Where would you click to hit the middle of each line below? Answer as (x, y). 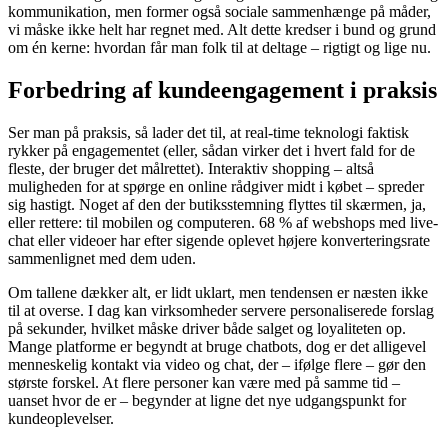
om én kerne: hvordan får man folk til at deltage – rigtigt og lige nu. (219, 48)
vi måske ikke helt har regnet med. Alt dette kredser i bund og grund (222, 30)
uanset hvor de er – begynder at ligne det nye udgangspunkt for (207, 401)
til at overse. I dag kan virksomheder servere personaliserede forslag (221, 311)
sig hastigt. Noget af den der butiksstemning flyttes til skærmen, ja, (217, 205)
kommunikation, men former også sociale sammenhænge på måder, (219, 12)
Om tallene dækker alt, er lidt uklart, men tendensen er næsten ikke (218, 293)
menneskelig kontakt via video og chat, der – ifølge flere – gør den (217, 365)
